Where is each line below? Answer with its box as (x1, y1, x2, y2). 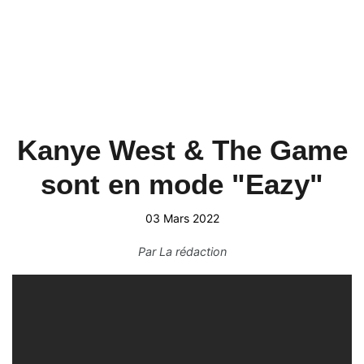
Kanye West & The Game (16, 134, 348, 166)
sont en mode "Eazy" (41, 168, 323, 200)
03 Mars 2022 (145, 211, 219, 225)
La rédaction (158, 245, 227, 258)
